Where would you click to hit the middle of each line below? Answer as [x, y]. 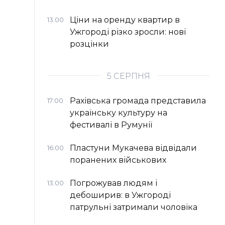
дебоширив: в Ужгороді [120, 195]
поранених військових [118, 160]
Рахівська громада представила [138, 101]
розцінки [89, 44]
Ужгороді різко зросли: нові [128, 32]
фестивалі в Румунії [111, 125]
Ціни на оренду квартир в [125, 20]
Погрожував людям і [114, 183]
